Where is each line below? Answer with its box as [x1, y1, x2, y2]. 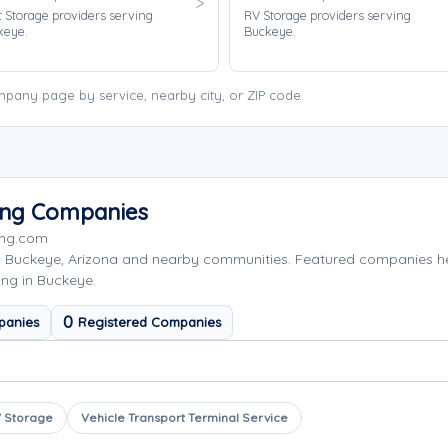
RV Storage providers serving [244, 7, 411, 23]
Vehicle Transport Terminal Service [81, 410, 288, 425]
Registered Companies [78, 314, 221, 330]
